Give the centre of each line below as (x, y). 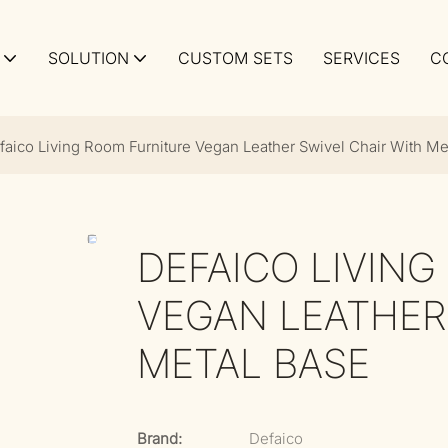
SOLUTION (88, 58)
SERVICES (361, 58)
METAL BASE (253, 363)
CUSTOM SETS (235, 58)
